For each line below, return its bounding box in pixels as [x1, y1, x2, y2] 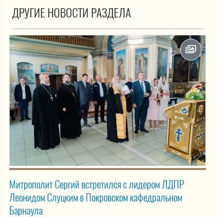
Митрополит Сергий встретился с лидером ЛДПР [9, 177, 184, 191]
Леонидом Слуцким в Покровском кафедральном [9, 190, 182, 204]
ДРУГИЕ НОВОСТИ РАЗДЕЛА [12, 4, 131, 20]
